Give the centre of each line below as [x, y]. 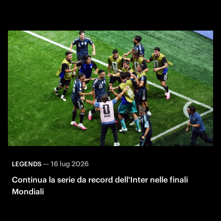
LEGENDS [27, 164]
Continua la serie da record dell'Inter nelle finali [100, 179]
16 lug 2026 [70, 164]
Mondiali [28, 191]
